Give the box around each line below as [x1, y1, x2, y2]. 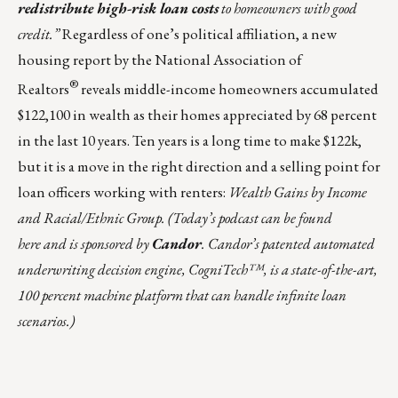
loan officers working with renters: [18, 182, 228, 203]
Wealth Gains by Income [228, 182, 367, 203]
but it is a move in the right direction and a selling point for [18, 156, 380, 177]
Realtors [18, 79, 69, 99]
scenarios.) [18, 311, 75, 331]
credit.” [18, 24, 62, 44]
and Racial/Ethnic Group [18, 208, 162, 228]
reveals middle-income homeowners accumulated [78, 79, 378, 99]
